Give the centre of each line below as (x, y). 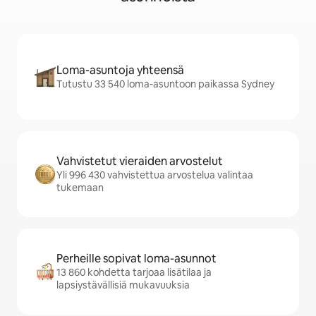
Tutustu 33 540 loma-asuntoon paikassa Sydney (165, 84)
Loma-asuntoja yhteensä (120, 70)
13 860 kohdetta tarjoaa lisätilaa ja (134, 272)
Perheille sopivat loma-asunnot (136, 259)
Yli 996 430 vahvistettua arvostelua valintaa (155, 175)
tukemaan (80, 188)
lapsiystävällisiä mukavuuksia (123, 285)
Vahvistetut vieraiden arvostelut (140, 161)
